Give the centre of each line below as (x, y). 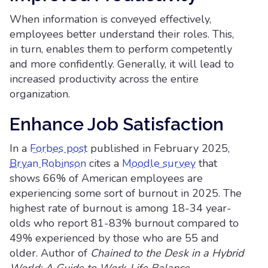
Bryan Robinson (48, 163)
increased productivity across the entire (104, 79)
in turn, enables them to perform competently (121, 49)
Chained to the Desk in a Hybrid (167, 253)
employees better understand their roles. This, (122, 34)
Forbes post (59, 148)
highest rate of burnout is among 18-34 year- (121, 208)
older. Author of (50, 253)
